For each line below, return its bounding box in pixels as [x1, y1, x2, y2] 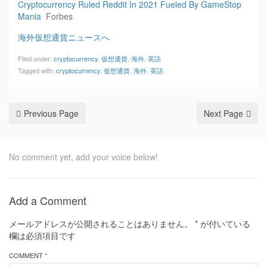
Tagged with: [18, 66, 56, 75]
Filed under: [18, 54, 54, 63]
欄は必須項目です [9, 229, 76, 241]
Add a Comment [9, 193, 86, 208]
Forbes [46, 10, 73, 22]
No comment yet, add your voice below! [9, 151, 158, 163]
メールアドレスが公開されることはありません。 [9, 218, 193, 229]
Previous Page [24, 107, 79, 119]
